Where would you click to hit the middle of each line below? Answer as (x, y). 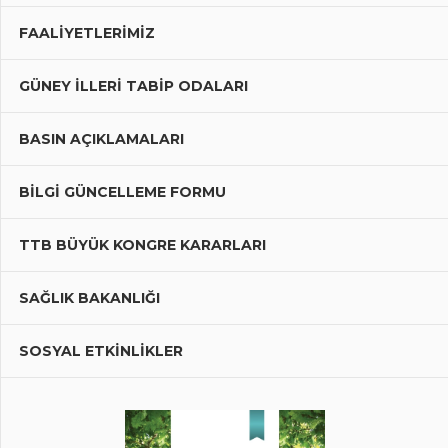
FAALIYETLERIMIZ (86, 33)
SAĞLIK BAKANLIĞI (89, 298)
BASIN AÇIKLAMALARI (101, 139)
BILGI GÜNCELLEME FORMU (122, 192)
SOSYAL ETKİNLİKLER (100, 351)
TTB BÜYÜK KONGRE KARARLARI (142, 245)
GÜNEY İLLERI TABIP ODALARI (133, 86)
